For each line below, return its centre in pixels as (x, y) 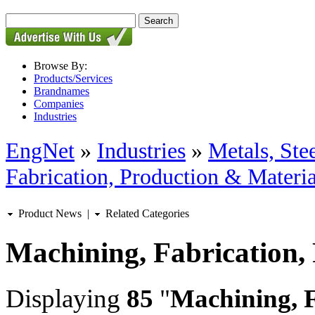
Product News (49, 213)
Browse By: (60, 66)
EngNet (40, 151)
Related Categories (146, 213)
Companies (59, 104)
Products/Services (73, 78)
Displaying (66, 298)
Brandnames (62, 91)
